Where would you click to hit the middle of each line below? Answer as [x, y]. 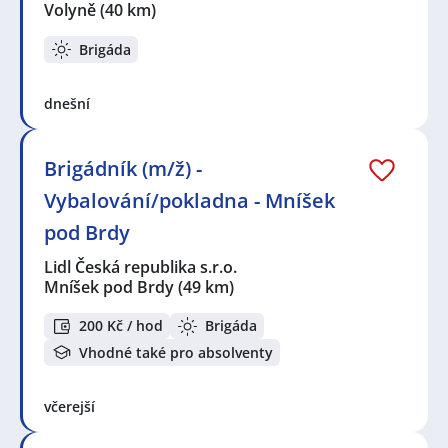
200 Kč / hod [121, 326]
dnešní [67, 103]
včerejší [69, 407]
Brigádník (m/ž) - [123, 168]
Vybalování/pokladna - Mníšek [189, 200]
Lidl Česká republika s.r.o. [141, 266]
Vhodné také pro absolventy [176, 352]
